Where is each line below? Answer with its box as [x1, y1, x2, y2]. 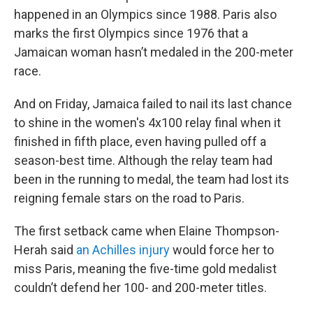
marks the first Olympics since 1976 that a [14, 26, 248, 41]
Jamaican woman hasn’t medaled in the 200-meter [14, 45, 293, 59]
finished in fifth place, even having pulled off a [14, 134, 266, 149]
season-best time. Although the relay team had [14, 153, 272, 168]
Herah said [14, 242, 76, 257]
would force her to [170, 242, 274, 257]
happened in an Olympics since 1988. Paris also [14, 7, 277, 22]
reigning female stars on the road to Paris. [14, 191, 245, 205]
